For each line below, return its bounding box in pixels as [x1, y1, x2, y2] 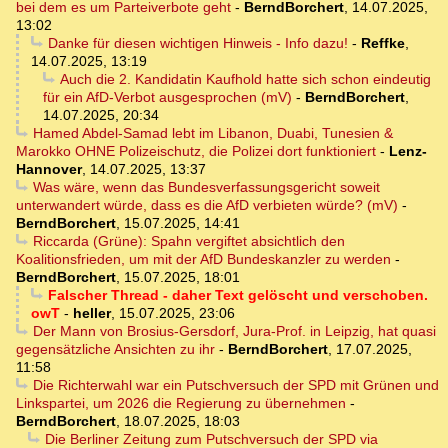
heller [73, 305, 111, 322]
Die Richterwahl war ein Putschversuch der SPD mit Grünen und [32, 377, 439, 394]
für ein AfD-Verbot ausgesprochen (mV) [43, 89, 292, 106]
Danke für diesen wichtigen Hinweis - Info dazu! [47, 35, 348, 52]
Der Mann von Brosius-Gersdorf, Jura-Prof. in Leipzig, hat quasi [32, 323, 436, 340]
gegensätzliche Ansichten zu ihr [16, 341, 215, 358]
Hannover [16, 161, 82, 178]
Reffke [360, 35, 405, 52]
